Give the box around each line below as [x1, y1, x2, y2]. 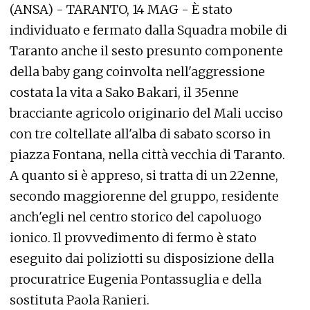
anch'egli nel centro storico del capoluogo [10, 209, 262, 225]
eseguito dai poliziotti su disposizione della [10, 250, 274, 266]
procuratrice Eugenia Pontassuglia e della [10, 271, 262, 287]
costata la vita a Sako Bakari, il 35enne [10, 84, 239, 100]
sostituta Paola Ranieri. [10, 292, 149, 308]
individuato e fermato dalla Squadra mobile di [10, 22, 287, 38]
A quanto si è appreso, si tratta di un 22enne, [10, 167, 278, 183]
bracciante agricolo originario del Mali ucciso [10, 105, 283, 121]
